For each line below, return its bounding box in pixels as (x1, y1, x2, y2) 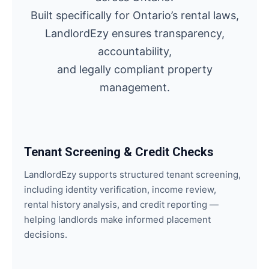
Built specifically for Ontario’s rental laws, (30, 9, 239, 22)
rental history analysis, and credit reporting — (24, 199, 219, 210)
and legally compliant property (56, 63, 213, 76)
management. (99, 81, 170, 94)
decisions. (24, 229, 67, 240)
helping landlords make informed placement (24, 214, 211, 225)
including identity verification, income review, (24, 184, 216, 195)
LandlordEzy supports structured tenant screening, (24, 169, 241, 180)
